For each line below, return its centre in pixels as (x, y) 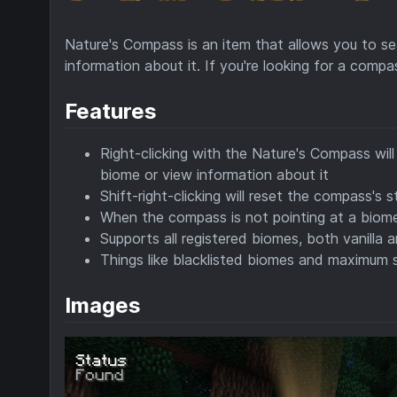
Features (111, 111)
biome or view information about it (214, 174)
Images (103, 305)
